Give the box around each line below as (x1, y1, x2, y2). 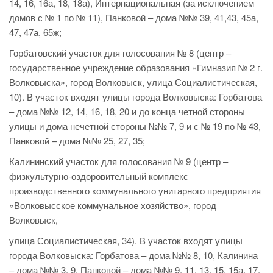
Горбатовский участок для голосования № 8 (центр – (9, 46, 231, 60)
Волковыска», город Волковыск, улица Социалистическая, (9, 76, 257, 89)
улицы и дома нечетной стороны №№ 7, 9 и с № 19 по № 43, (9, 119, 261, 133)
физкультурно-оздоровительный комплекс (9, 169, 188, 183)
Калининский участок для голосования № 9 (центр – (9, 155, 228, 168)
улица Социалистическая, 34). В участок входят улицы (9, 234, 243, 247)
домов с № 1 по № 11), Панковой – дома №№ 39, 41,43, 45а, (9, 11, 258, 24)
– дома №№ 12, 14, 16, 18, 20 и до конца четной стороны (9, 105, 245, 118)
